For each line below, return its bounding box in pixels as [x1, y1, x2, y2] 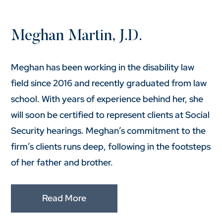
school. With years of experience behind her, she [11, 93, 204, 105]
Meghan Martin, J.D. [11, 28, 143, 44]
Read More [42, 192, 87, 204]
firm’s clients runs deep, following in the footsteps [11, 140, 211, 152]
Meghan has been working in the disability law [11, 61, 195, 73]
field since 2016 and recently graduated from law [11, 77, 207, 89]
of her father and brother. [11, 156, 113, 168]
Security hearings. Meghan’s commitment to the [11, 124, 206, 136]
